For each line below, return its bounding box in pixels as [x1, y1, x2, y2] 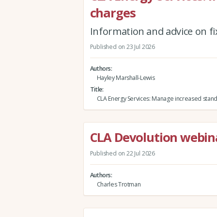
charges [90, 4, 136, 21]
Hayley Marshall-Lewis [96, 74, 155, 82]
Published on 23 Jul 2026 [90, 42, 155, 51]
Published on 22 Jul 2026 [90, 149, 155, 157]
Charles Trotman [96, 180, 141, 189]
